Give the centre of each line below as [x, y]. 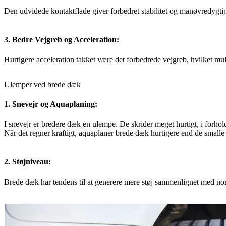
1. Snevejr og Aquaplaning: [51, 104]
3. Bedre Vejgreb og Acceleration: [62, 40]
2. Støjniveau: [27, 162]
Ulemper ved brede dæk [42, 84]
